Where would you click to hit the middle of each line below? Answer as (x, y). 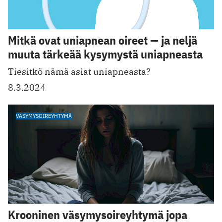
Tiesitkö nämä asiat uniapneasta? (79, 72)
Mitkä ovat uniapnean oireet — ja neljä (103, 40)
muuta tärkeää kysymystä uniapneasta (105, 54)
